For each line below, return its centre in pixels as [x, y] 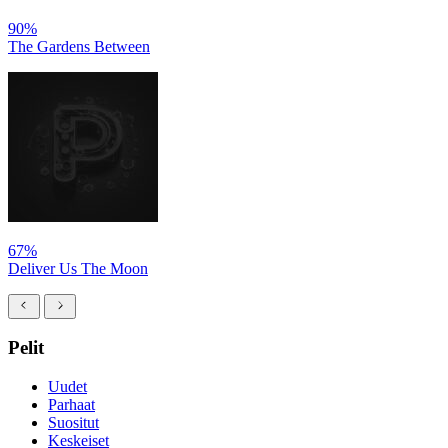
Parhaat [71, 405]
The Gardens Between [79, 46]
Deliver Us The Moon [78, 268]
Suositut [73, 423]
